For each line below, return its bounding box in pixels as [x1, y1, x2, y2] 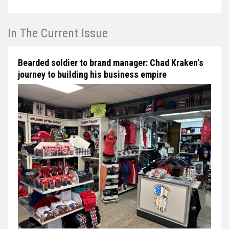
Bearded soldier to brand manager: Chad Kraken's [18, 57, 203, 68]
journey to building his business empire [18, 68, 167, 80]
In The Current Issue [8, 26, 108, 40]
